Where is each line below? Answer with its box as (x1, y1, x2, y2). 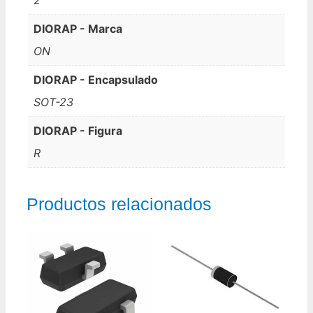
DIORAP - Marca (34, 21, 122, 36)
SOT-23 (34, 94, 73, 109)
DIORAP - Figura (34, 123, 122, 138)
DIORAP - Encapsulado (34, 72, 158, 87)
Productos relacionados (27, 194, 212, 214)
